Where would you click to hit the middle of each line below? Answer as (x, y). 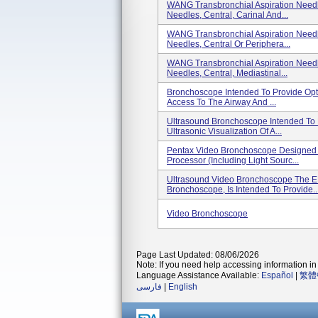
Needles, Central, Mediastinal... (227, 73)
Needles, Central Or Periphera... (229, 44)
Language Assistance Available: (199, 275)
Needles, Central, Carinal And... (227, 15)
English (183, 287)
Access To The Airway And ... (221, 102)
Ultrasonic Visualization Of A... (224, 131)
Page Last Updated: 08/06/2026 (198, 255)
